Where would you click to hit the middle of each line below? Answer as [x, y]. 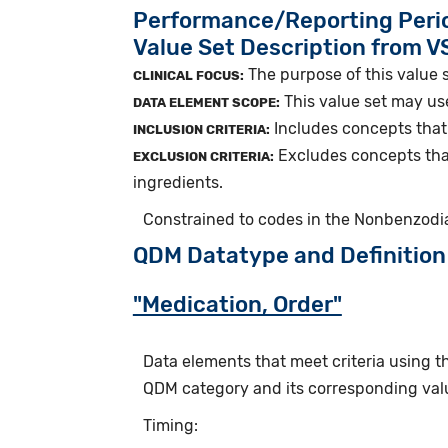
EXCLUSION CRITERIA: [203, 156]
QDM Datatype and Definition [289, 255]
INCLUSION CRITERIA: [201, 129]
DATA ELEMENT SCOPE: [206, 102]
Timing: [170, 425]
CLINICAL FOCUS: [188, 75]
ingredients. [177, 182]
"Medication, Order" [237, 304]
